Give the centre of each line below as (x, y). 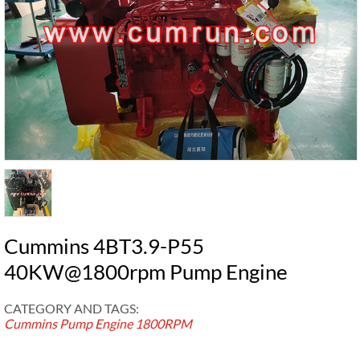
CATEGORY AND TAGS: (72, 308)
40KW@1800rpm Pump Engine (146, 271)
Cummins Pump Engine (68, 323)
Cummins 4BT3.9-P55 (104, 245)
